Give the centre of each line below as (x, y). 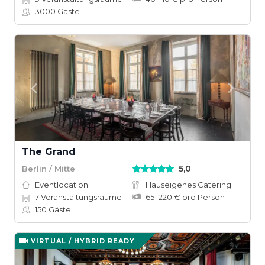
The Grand (49, 152)
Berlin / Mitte (49, 168)
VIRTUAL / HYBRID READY (83, 241)
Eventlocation (62, 185)
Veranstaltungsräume (80, 197)
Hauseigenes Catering (188, 185)
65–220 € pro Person (185, 197)
